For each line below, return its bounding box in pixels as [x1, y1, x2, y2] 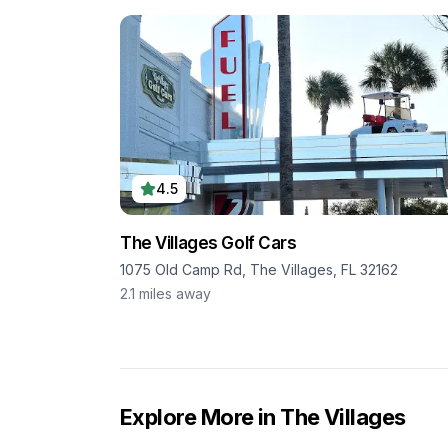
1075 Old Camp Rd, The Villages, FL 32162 [120, 261, 398, 278]
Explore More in [120, 404, 281, 430]
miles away [139, 285, 211, 302]
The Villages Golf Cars [120, 233, 297, 253]
